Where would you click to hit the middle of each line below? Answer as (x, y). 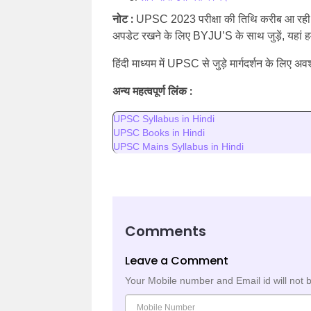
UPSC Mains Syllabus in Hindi (178, 146)
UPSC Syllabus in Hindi (164, 119)
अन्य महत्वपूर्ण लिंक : (152, 91)
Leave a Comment (177, 261)
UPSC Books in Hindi (159, 133)
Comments (166, 231)
